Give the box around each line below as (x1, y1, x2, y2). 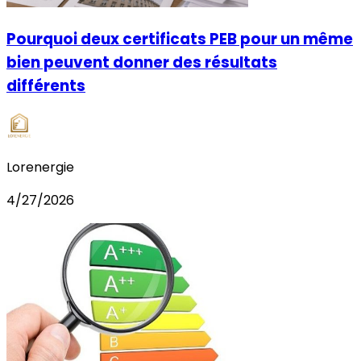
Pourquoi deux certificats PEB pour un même (6, 28, 353, 51)
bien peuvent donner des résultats (6, 52, 277, 74)
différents (6, 75, 85, 98)
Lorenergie (6, 158, 74, 177)
